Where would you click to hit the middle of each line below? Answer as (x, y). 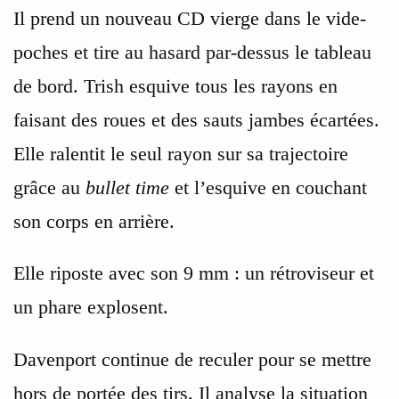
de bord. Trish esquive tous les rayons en (175, 85)
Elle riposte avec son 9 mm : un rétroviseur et (194, 273)
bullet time (127, 187)
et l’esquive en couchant (268, 187)
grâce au (49, 187)
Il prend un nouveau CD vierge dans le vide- (190, 18)
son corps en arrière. (94, 221)
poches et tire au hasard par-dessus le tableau (192, 52)
